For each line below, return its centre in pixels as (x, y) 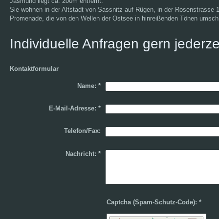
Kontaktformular (34, 69)
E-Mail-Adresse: (72, 109)
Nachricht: (81, 153)
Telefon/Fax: (82, 131)
